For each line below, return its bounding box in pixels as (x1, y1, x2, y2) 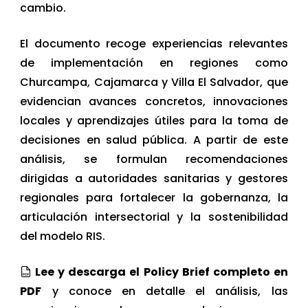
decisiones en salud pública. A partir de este (20, 131, 288, 148)
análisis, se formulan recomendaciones (20, 151, 288, 167)
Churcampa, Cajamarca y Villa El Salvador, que (20, 74, 288, 90)
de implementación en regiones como (20, 54, 288, 71)
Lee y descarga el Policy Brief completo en (35, 263, 288, 280)
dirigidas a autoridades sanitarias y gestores (20, 170, 288, 186)
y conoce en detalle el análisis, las (41, 283, 288, 299)
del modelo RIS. (20, 228, 106, 244)
